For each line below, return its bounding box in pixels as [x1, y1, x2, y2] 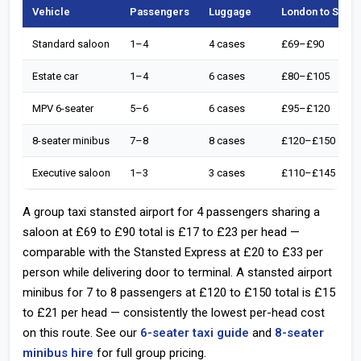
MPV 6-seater [32, 102, 93, 114]
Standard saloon [32, 38, 110, 50]
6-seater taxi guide [140, 326, 249, 340]
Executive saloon [32, 167, 110, 179]
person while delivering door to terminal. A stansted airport [23, 265, 332, 280]
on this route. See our [23, 326, 140, 340]
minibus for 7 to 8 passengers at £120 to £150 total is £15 [23, 285, 335, 300]
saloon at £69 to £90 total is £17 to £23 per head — [23, 225, 300, 239]
